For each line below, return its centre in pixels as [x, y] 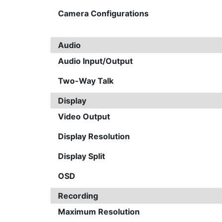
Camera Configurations [103, 13]
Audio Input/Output [95, 61]
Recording [78, 195]
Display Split [82, 156]
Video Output [84, 116]
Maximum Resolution [99, 211]
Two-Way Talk [86, 81]
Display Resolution [94, 136]
